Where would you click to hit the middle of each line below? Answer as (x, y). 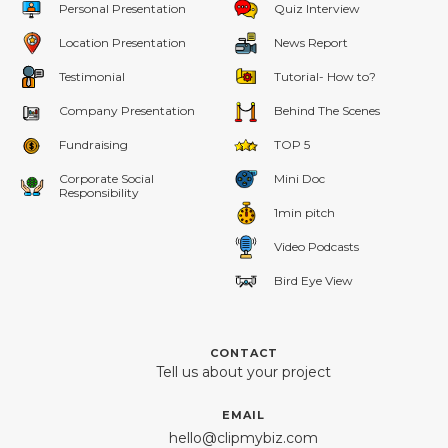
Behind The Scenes (327, 111)
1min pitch (304, 213)
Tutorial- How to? (325, 77)
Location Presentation (122, 43)
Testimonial (92, 77)
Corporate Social (106, 179)
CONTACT (243, 353)
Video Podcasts (316, 247)
